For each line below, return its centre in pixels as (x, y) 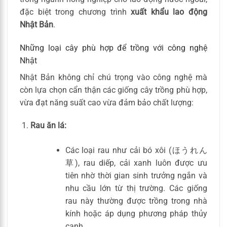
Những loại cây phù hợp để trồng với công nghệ (113, 48)
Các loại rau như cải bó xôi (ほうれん (136, 150)
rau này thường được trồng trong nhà (136, 201)
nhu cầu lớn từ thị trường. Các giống (136, 188)
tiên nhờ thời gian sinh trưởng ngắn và (136, 176)
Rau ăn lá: (48, 126)
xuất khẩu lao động (169, 12)
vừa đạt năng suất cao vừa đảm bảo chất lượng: (107, 102)
